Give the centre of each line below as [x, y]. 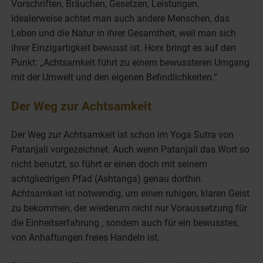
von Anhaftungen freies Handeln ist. [86, 237]
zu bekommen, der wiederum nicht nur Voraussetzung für [129, 208]
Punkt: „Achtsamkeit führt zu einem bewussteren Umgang [131, 62]
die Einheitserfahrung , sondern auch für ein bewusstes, [125, 222]
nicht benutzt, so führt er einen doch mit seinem [109, 164]
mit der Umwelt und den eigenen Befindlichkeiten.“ [114, 77]
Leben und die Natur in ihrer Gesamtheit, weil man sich [124, 33]
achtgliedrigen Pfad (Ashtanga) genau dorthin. [107, 178]
